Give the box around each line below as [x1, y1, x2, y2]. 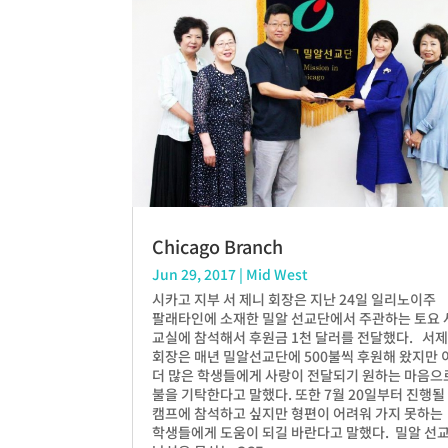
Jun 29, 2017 [152, 263, 236, 284]
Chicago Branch [152, 232, 283, 259]
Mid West [246, 263, 308, 284]
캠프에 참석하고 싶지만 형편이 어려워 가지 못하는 [152, 402, 443, 423]
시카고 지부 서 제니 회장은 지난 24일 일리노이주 [152, 288, 436, 309]
